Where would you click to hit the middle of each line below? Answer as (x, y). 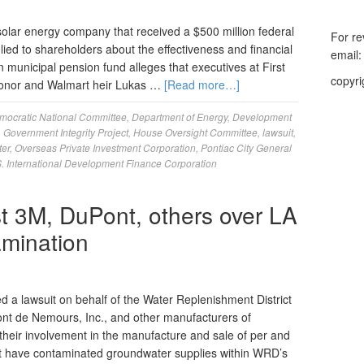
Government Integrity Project (66, 132)
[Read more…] (202, 84)
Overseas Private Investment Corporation (105, 147)
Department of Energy (180, 117)
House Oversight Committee (195, 132)
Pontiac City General (246, 147)
